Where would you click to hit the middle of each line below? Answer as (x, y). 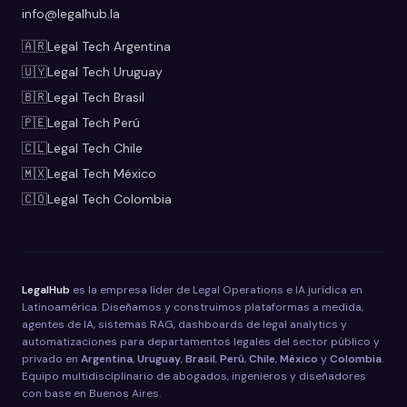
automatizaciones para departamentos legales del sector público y (201, 342)
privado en (50, 359)
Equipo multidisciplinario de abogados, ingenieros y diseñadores (194, 377)
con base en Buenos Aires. (91, 394)
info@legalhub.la (71, 14)
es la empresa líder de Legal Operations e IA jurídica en (216, 290)
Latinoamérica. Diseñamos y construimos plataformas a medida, (193, 308)
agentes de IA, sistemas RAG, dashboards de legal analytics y (184, 325)
